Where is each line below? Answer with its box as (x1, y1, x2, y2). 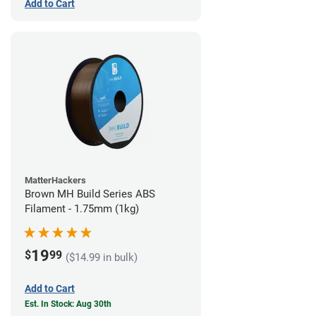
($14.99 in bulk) (66, 250, 138, 264)
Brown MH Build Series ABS (25, 188, 155, 201)
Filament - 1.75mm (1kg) (25, 202, 139, 216)
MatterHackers (25, 175, 86, 186)
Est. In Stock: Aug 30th (25, 299, 111, 310)
